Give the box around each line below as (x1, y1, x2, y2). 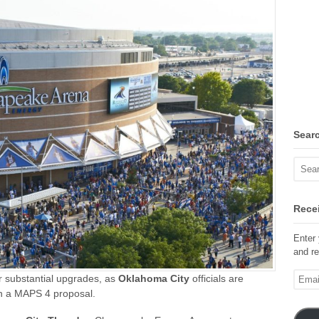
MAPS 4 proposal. (14, 287, 95, 299)
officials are (189, 272, 244, 284)
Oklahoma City (118, 272, 189, 284)
